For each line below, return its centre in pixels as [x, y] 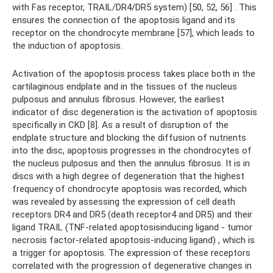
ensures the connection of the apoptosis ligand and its [124, 20]
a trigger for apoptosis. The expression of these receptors [131, 253]
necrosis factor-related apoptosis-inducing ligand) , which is [133, 240]
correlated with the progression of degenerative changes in [132, 265]
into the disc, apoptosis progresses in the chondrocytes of [132, 150]
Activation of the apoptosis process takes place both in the [134, 73]
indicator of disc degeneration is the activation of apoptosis [135, 112]
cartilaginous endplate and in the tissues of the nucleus [125, 86]
